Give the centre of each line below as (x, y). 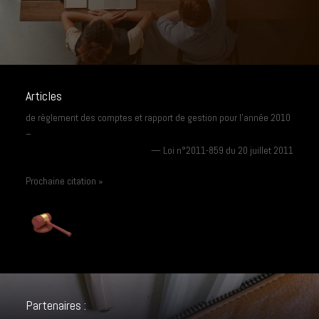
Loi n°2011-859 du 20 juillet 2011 (229, 151)
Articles (43, 96)
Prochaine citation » (64, 181)
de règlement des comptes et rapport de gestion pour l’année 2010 (158, 118)
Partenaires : (57, 305)
